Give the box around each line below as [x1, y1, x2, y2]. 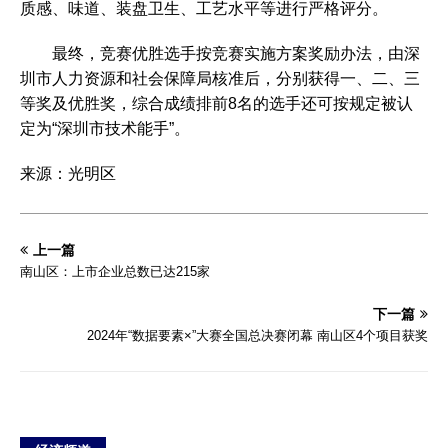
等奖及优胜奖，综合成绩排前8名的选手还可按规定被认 [20, 95, 413, 112]
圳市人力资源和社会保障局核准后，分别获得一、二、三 [20, 70, 420, 87]
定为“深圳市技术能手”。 [20, 120, 190, 137]
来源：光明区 [20, 165, 116, 182]
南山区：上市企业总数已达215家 [20, 264, 210, 279]
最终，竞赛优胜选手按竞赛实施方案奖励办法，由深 [20, 45, 420, 62]
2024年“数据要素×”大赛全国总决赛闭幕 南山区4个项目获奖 [87, 328, 428, 343]
